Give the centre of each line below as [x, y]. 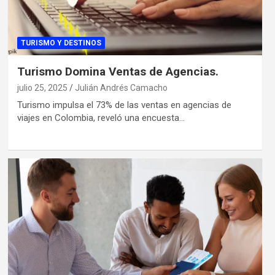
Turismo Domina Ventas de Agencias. [118, 71]
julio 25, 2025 [42, 87]
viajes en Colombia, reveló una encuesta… [101, 118]
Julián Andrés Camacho [121, 87]
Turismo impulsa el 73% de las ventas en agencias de [124, 105]
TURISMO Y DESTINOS [61, 43]
